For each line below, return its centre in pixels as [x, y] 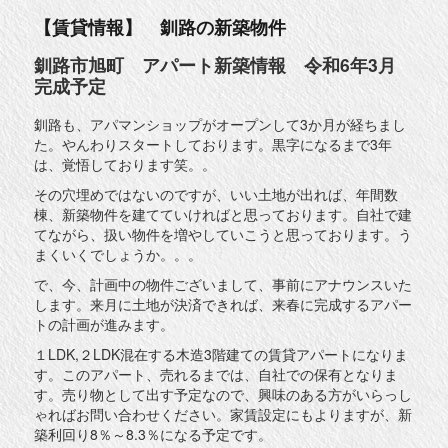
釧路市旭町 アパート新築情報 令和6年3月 [215, 65]
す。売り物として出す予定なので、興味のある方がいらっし [223, 393]
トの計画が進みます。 [104, 323]
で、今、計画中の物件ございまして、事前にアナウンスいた [223, 283]
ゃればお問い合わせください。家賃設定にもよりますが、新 [223, 413]
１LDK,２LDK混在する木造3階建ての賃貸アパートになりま [221, 353]
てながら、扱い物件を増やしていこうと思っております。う [223, 233]
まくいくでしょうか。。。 [118, 253]
